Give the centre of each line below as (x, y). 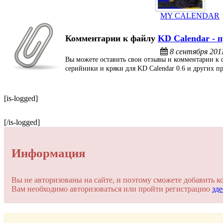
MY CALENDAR (190, 15)
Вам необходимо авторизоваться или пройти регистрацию (112, 189)
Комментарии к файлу (111, 39)
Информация (49, 153)
